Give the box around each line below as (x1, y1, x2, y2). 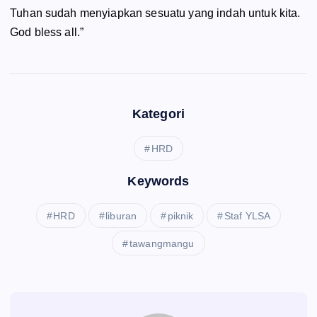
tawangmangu (129, 238, 195, 250)
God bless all (10, 25, 77, 38)
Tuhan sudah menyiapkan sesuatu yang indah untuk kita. (10, 6, 301, 19)
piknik (167, 210, 194, 222)
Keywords (127, 174, 190, 189)
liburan (105, 210, 137, 222)
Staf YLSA (224, 210, 271, 222)
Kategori (132, 107, 185, 122)
